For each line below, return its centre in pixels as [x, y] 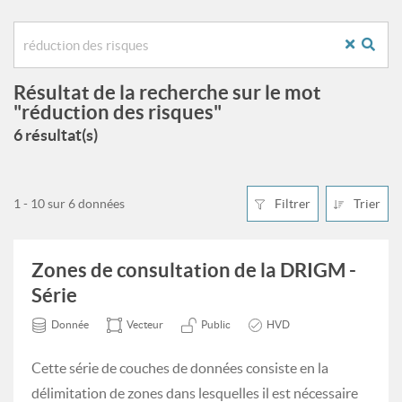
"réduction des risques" [118, 112]
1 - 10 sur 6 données [69, 204]
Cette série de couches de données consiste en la [180, 368]
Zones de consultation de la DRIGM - [194, 270]
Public [216, 324]
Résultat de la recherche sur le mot [167, 92]
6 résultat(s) [56, 135]
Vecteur [145, 324]
